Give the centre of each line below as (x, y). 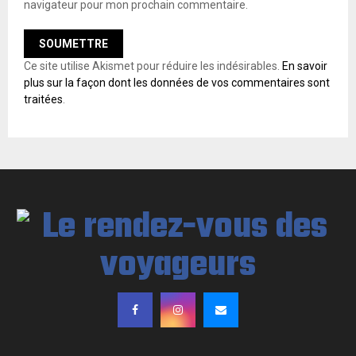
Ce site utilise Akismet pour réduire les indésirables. (153, 66)
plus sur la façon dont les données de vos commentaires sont (177, 82)
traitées (43, 99)
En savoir (305, 66)
